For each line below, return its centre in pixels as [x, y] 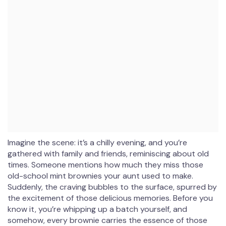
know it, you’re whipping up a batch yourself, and [97, 209]
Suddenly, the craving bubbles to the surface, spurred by [112, 187]
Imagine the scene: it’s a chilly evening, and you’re [97, 143]
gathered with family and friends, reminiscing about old [108, 154]
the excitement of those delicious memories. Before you [110, 198]
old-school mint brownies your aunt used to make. [100, 176]
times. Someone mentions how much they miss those [105, 165]
